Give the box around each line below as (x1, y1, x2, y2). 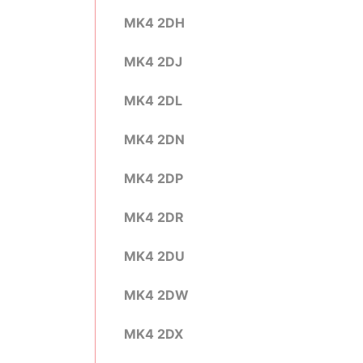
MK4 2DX (124, 326, 183, 342)
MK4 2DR (124, 209, 184, 225)
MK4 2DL (124, 92, 182, 109)
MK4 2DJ (124, 53, 182, 70)
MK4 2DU (124, 248, 185, 264)
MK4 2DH (124, 15, 185, 31)
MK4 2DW (124, 287, 189, 303)
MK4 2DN (124, 131, 185, 147)
